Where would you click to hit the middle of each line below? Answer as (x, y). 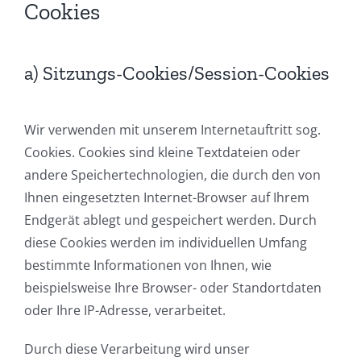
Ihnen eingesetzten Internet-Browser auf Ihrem (167, 197)
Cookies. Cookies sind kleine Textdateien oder (162, 152)
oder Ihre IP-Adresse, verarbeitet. (125, 310)
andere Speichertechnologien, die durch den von (172, 174)
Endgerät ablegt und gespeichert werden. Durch (170, 220)
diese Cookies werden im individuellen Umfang (166, 242)
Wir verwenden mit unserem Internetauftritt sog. (172, 129)
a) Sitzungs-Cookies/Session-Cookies (177, 73)
